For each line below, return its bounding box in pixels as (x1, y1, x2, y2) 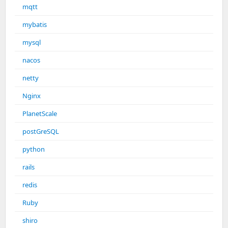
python (22, 145, 45, 154)
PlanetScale (22, 109, 57, 119)
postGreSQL (22, 127, 59, 136)
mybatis (22, 20, 47, 30)
